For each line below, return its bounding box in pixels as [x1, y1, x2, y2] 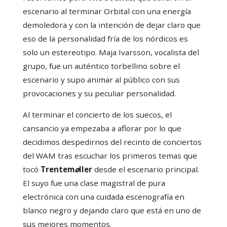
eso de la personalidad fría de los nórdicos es [22, 33, 188, 44]
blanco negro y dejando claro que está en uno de [22, 205, 201, 216]
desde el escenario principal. [92, 164, 199, 175]
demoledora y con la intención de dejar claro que [22, 19, 201, 30]
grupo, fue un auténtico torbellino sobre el [22, 60, 180, 71]
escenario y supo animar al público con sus [22, 74, 180, 85]
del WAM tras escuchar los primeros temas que [22, 150, 197, 161]
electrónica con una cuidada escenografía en [22, 192, 184, 202]
